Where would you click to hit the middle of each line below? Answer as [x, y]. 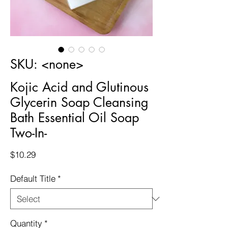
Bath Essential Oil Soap [75, 118]
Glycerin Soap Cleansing [79, 102]
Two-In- [28, 133]
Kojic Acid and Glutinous [79, 87]
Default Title [33, 178]
